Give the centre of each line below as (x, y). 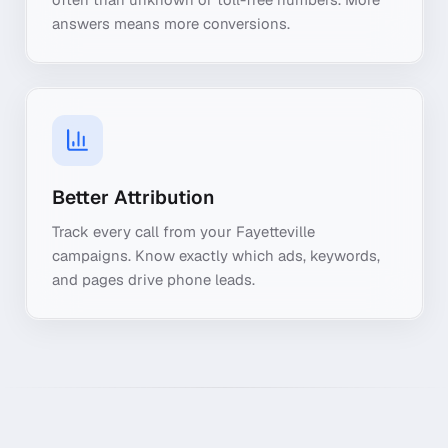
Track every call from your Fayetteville (183, 231)
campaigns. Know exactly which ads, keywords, (216, 255)
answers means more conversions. (171, 23)
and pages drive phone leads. (153, 279)
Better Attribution (133, 197)
